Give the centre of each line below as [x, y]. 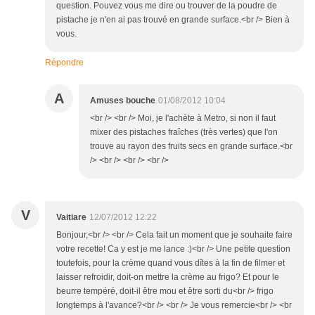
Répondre [64, 63]
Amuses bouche [123, 101]
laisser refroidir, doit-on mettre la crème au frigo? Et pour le [168, 277]
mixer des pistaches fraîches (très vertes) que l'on [184, 133]
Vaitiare [71, 218]
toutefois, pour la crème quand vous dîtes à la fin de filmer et [171, 263]
